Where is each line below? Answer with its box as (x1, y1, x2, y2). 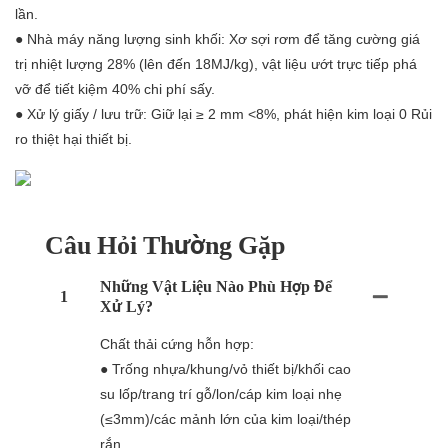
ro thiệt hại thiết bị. (15, 131, 132, 148)
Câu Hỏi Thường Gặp (45, 229, 285, 260)
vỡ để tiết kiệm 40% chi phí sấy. (15, 81, 215, 98)
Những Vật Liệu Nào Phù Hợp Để (100, 276, 332, 296)
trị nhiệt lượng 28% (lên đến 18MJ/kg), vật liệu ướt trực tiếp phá (15, 56, 417, 73)
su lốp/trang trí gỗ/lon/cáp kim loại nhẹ (100, 385, 342, 402)
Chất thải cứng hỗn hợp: (100, 335, 254, 352)
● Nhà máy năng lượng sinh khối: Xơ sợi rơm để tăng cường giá (15, 31, 420, 48)
